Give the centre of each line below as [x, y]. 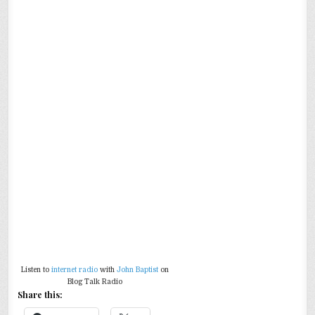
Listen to [37, 270]
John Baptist [138, 270]
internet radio [75, 270]
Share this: [40, 295]
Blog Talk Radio [95, 282]
